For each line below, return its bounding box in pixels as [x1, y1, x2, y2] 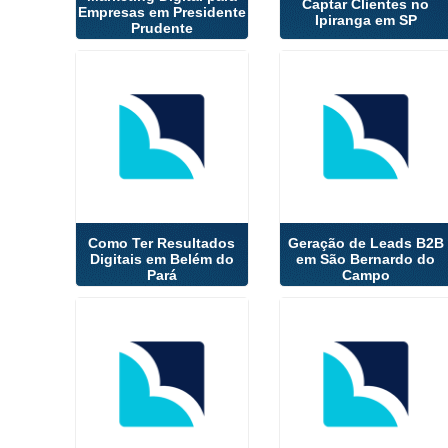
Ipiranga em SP [314, 11, 417, 28]
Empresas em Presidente [77, 3, 246, 20]
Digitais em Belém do [89, 250, 234, 267]
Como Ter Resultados [88, 234, 236, 251]
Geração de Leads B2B [287, 234, 444, 251]
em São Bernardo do [296, 250, 436, 267]
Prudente [130, 19, 193, 36]
